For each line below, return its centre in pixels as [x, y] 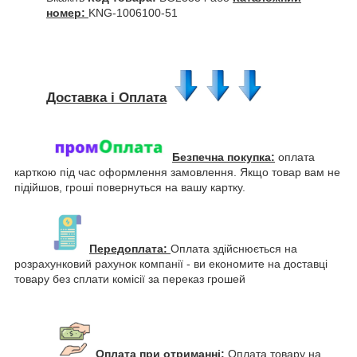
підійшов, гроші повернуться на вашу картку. [131, 187]
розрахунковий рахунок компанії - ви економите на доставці [171, 263]
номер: [67, 12]
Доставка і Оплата [106, 97]
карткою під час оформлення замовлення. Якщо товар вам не [177, 172]
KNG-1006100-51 [133, 12]
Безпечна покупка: [224, 157]
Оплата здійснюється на [234, 248]
